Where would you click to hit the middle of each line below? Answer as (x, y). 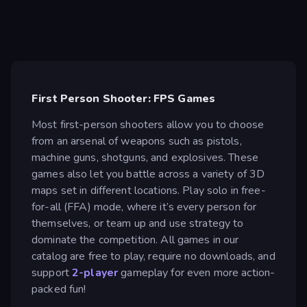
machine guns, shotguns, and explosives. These (145, 157)
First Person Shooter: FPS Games (124, 99)
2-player (97, 272)
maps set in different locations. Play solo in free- (149, 190)
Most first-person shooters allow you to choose (148, 124)
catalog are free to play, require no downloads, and (153, 256)
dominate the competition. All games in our (135, 240)
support (52, 272)
